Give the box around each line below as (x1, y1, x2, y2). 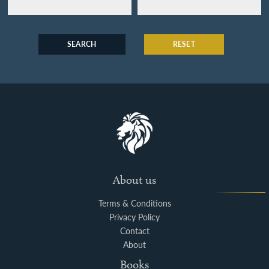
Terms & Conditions (98, 197, 171, 209)
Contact (119, 225, 150, 237)
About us (113, 172, 156, 187)
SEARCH (67, 38, 97, 49)
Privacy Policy (109, 211, 160, 223)
